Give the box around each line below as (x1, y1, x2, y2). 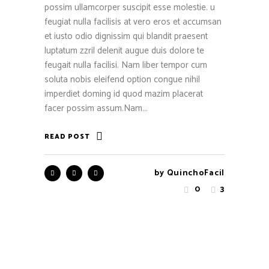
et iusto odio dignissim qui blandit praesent (44, 29, 208, 44)
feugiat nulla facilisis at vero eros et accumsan (44, 14, 222, 30)
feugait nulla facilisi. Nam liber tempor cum (44, 58, 207, 73)
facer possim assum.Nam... (44, 101, 148, 116)
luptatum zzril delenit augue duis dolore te (44, 43, 204, 59)
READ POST (44, 131, 90, 143)
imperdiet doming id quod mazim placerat (44, 86, 203, 102)
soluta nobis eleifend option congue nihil (44, 72, 200, 88)
